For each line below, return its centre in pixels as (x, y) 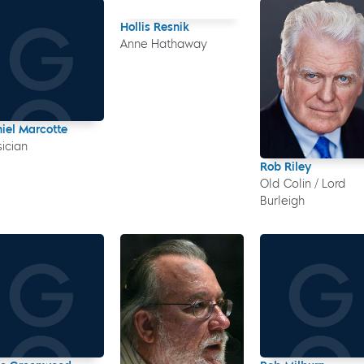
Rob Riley (285, 167)
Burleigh (282, 201)
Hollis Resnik (155, 27)
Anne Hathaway (164, 44)
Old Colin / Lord (303, 184)
